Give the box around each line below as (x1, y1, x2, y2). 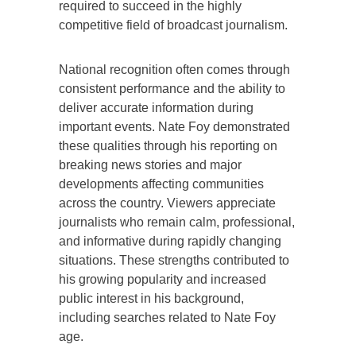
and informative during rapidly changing (59, 234, 281, 248)
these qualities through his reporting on (59, 138, 277, 153)
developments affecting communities (59, 176, 264, 191)
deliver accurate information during (59, 100, 253, 114)
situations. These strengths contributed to (59, 253, 289, 267)
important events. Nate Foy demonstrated (59, 119, 290, 133)
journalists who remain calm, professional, (59, 215, 295, 229)
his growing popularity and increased (59, 272, 266, 286)
